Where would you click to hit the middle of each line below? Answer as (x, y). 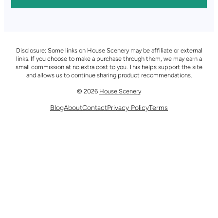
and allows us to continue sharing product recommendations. (109, 75)
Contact (95, 108)
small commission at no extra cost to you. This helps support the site (109, 67)
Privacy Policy (128, 108)
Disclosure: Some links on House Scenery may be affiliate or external (109, 50)
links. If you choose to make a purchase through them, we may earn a (109, 58)
